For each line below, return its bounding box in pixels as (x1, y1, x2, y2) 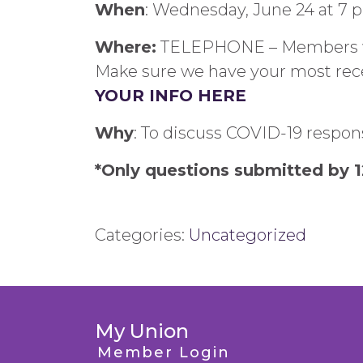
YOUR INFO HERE (95, 86, 246, 105)
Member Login (97, 344, 230, 361)
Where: (95, 37, 156, 57)
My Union (95, 319, 189, 343)
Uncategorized (189, 225, 306, 245)
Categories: (95, 225, 189, 245)
